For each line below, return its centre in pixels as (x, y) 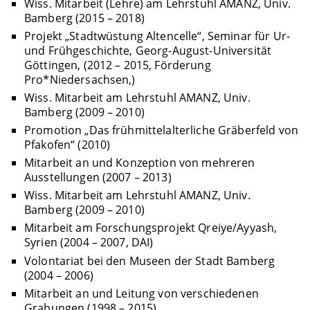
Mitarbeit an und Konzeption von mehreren (139, 163)
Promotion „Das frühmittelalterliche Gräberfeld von (161, 130)
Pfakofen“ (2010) (67, 145)
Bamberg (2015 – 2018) (84, 18)
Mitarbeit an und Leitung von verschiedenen (141, 293)
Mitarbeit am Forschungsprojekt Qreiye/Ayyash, (151, 228)
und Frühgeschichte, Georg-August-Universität (148, 50)
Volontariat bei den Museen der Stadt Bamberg (149, 261)
